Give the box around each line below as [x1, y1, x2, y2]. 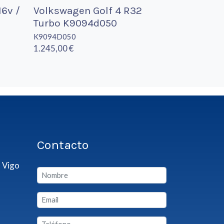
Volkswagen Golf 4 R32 [33, 4, 142, 16]
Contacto [36, 137, 88, 152]
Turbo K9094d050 [33, 16, 117, 29]
